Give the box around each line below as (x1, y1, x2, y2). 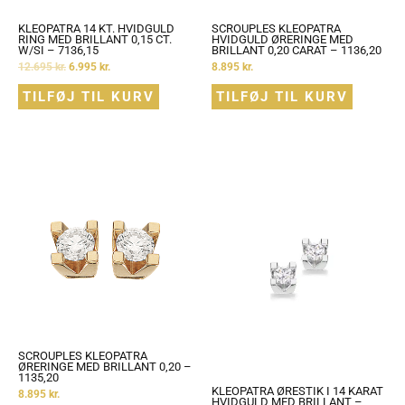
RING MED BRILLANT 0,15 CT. (18, 33, 172, 47)
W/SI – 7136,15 (18, 43, 99, 58)
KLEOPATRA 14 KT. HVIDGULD (18, 22, 174, 36)
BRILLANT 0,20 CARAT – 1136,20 (212, 43, 381, 58)
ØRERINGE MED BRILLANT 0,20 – (18, 360, 192, 374)
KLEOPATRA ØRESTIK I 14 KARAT (212, 383, 383, 398)
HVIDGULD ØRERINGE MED (212, 33, 353, 47)
